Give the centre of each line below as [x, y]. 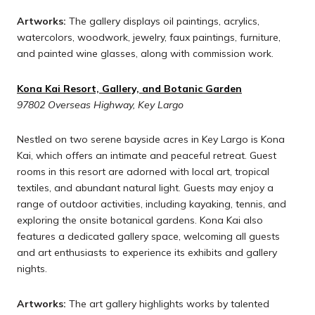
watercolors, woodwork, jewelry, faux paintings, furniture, [149, 38]
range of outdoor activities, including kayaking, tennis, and [152, 204]
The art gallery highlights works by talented [168, 304]
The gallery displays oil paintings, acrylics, [163, 21]
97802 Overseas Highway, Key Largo [100, 104]
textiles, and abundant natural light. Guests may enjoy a [145, 188]
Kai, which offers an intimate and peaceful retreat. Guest [147, 156]
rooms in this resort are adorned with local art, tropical [143, 172]
